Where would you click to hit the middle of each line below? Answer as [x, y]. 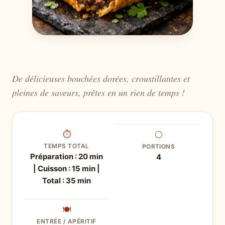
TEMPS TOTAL [67, 146]
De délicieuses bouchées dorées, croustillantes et [101, 79]
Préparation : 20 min [67, 157]
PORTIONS [158, 147]
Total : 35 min [67, 181]
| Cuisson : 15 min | [67, 169]
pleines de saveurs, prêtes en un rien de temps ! [98, 93]
